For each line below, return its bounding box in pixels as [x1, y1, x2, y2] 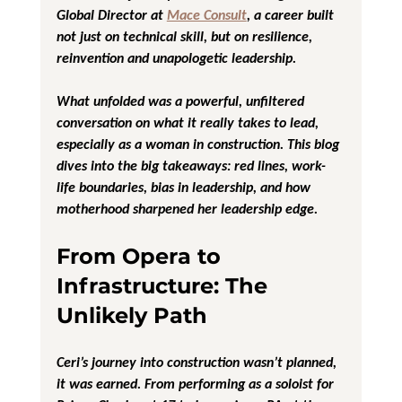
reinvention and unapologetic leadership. [56, 48, 296, 66]
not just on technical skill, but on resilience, [56, 27, 316, 45]
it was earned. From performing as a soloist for [56, 374, 337, 392]
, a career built [246, 5, 337, 23]
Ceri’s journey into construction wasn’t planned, [56, 353, 340, 371]
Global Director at [56, 5, 167, 23]
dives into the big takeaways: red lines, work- [56, 156, 326, 174]
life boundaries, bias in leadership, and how [56, 178, 314, 196]
